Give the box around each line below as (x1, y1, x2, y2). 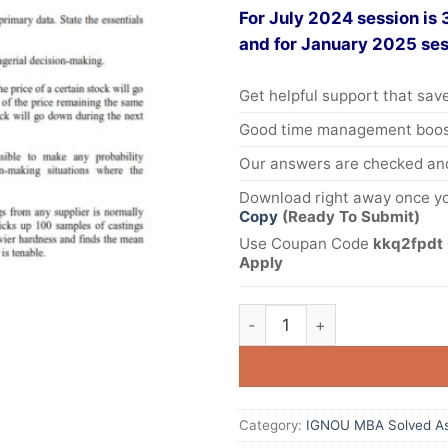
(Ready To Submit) (282, 207, 420, 227)
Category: (239, 416, 306, 433)
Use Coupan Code (239, 233, 373, 253)
